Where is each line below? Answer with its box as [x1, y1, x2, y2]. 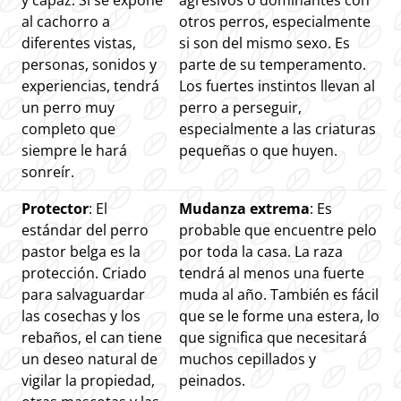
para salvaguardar [21, 285, 145, 305]
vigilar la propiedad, [21, 371, 155, 391]
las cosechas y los [21, 306, 141, 327]
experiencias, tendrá [21, 76, 159, 97]
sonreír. [21, 162, 74, 183]
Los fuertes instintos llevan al [179, 76, 375, 97]
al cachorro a [21, 12, 110, 32]
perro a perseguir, [179, 98, 302, 118]
